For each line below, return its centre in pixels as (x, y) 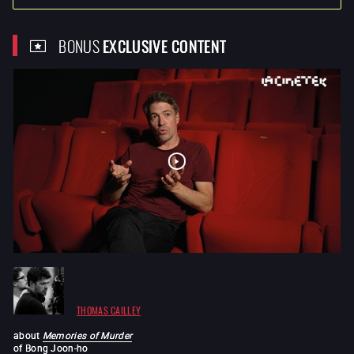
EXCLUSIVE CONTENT (165, 45)
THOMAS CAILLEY (109, 310)
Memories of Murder (87, 335)
